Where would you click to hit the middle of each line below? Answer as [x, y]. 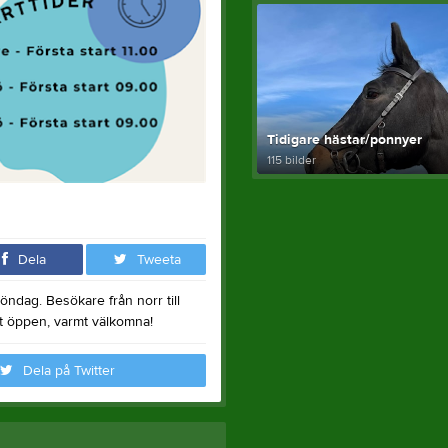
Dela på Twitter [69, 371]
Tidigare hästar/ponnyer [344, 139]
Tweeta [158, 260]
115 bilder [291, 159]
